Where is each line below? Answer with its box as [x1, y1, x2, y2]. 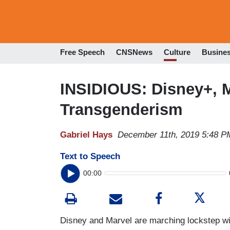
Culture [164, 48, 190, 57]
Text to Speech [60, 151, 120, 161]
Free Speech [60, 48, 105, 57]
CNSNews [116, 48, 152, 57]
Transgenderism [60, 100, 183, 119]
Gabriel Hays [60, 129, 112, 140]
